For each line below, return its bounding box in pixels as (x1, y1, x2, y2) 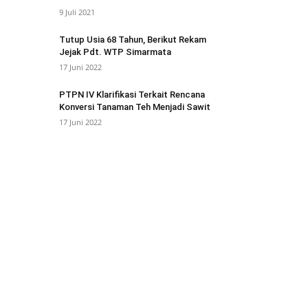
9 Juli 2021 (59, 7, 95, 17)
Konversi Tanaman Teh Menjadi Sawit (59, 102, 210, 112)
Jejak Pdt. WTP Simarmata (59, 47, 171, 57)
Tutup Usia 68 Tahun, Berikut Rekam (59, 34, 206, 45)
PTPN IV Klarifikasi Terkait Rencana (59, 89, 205, 100)
